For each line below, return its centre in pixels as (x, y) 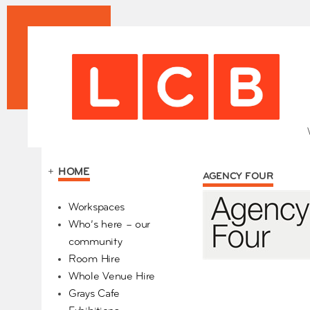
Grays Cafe (94, 294)
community (95, 243)
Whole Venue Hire (112, 277)
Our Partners (88, 197)
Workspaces (97, 208)
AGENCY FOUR (238, 177)
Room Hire (94, 260)
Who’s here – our (110, 225)
